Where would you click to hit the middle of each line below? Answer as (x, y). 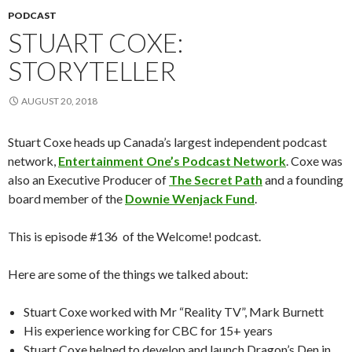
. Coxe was (314, 161)
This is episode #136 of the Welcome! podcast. (134, 236)
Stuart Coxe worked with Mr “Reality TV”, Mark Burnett (174, 312)
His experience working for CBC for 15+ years (148, 330)
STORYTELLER (92, 71)
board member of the (66, 198)
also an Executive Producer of (88, 180)
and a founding (303, 180)
